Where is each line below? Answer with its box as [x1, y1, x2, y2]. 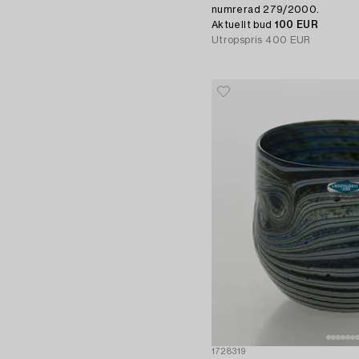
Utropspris [212, 34, 263, 45]
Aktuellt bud [212, 19, 275, 30]
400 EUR [265, 34, 311, 45]
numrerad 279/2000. [212, 4, 320, 14]
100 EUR [274, 19, 319, 30]
